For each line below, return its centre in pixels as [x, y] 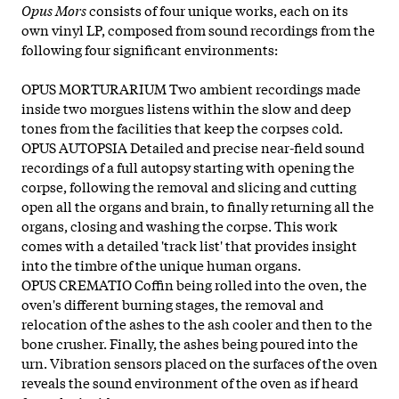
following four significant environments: [152, 49]
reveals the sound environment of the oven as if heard [190, 382]
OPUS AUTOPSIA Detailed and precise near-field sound [193, 147]
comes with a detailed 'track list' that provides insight [189, 244]
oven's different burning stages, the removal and [172, 303]
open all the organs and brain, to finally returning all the [198, 205]
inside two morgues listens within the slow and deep [186, 107]
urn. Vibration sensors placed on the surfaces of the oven [199, 362]
